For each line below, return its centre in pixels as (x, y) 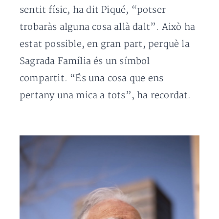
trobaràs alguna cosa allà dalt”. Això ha (108, 27)
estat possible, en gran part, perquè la (105, 44)
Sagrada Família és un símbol (85, 61)
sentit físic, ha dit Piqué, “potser (93, 10)
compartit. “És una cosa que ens (92, 78)
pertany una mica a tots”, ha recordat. (105, 95)
